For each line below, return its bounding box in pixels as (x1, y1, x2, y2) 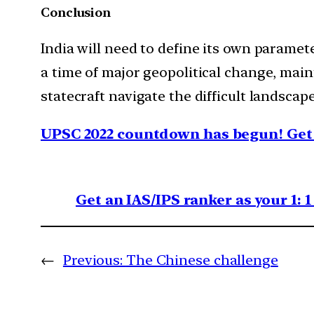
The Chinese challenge (125, 251, 278, 268)
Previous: (62, 251, 123, 268)
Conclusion (41, 5, 111, 20)
